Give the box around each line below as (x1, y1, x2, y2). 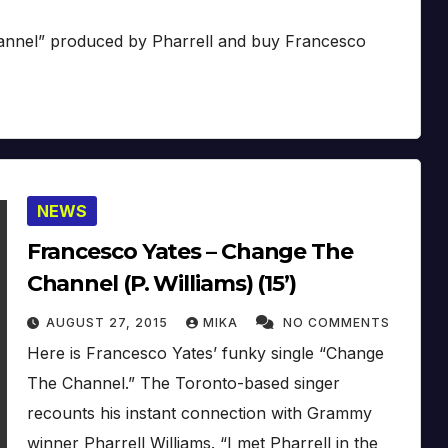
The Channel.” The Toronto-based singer (26, 372, 340, 393)
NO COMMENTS (282, 314, 390, 330)
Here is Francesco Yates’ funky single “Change (26, 342, 384, 363)
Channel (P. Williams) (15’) (26, 269, 296, 297)
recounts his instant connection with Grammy (26, 402, 372, 423)
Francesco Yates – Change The (26, 237, 353, 265)
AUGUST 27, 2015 (45, 314, 172, 330)
